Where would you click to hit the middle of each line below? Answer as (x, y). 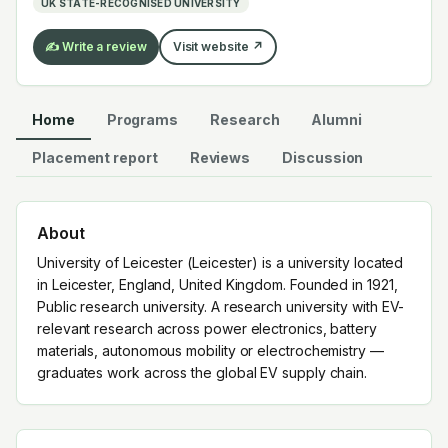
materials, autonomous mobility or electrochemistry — (210, 350)
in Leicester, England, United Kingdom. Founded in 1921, (217, 284)
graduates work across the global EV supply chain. (202, 372)
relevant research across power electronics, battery (207, 328)
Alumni (336, 119)
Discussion (323, 157)
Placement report (95, 157)
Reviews (220, 157)
